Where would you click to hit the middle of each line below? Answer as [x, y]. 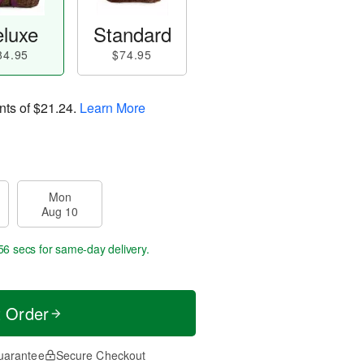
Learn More [113, 107]
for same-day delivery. [93, 249]
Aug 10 [60, 211]
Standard [132, 34]
